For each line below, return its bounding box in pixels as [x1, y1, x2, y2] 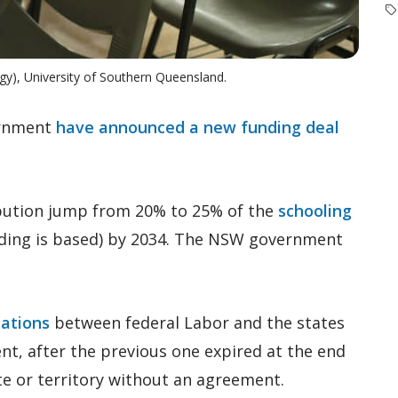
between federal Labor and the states [50, 312, 345, 333]
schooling [278, 200, 352, 221]
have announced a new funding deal [56, 116, 339, 138]
